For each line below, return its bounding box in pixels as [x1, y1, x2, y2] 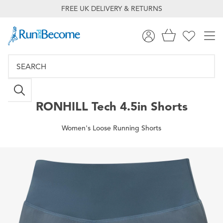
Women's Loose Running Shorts [62, 123, 161, 132]
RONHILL [35, 99, 88, 114]
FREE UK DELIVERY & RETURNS [61, 4, 162, 13]
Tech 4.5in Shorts [88, 99, 188, 114]
